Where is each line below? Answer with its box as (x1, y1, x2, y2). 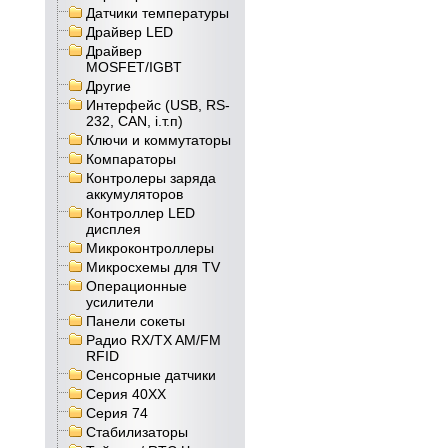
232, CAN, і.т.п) (86, 113, 183, 129)
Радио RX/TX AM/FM (86, 332, 221, 348)
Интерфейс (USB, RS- (86, 97, 230, 113)
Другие (86, 78, 131, 94)
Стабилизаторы (86, 424, 188, 440)
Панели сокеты (86, 313, 185, 329)
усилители (86, 294, 154, 310)
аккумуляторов (86, 186, 183, 202)
